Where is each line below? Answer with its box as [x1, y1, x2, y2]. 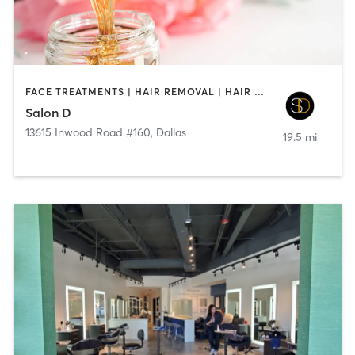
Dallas [155, 124, 186, 139]
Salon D [25, 104, 71, 120]
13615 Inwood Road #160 [25, 124, 151, 139]
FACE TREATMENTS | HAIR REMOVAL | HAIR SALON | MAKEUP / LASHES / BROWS [254, 86, 264, 98]
